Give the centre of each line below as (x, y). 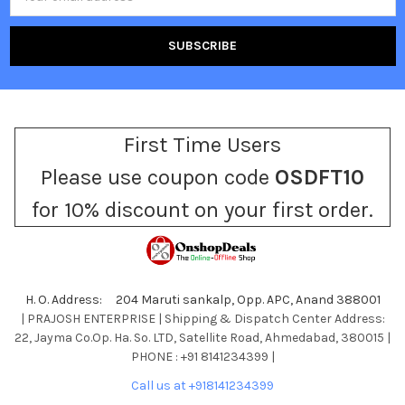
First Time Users (202, 144)
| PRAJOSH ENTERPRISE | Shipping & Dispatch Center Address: (202, 318)
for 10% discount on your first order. (202, 209)
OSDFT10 (320, 177)
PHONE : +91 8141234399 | (202, 356)
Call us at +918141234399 (202, 385)
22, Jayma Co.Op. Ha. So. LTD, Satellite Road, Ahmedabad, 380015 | (202, 337)
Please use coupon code (158, 177)
